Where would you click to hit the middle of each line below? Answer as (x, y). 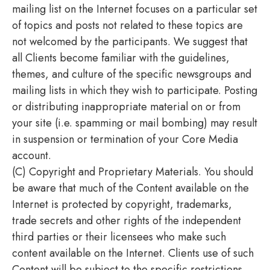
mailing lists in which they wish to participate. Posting (135, 90)
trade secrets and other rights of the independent (127, 220)
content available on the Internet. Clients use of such (133, 253)
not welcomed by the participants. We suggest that (130, 41)
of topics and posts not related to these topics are (127, 25)
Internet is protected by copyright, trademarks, (122, 204)
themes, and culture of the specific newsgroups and (132, 74)
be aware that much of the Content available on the (130, 188)
